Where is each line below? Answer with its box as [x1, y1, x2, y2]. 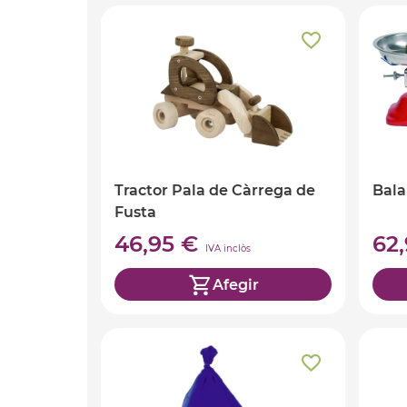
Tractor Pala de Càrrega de [114, 182, 315, 200]
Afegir [212, 275, 259, 293]
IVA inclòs [205, 243, 251, 255]
